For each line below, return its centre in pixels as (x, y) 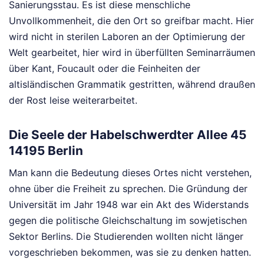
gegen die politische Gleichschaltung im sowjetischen (128, 220)
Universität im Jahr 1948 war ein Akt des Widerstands (129, 204)
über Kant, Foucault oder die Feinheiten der (105, 68)
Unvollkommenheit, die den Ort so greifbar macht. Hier (131, 20)
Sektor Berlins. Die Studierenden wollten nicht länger (126, 236)
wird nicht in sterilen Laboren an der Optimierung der (127, 36)
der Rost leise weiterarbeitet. (73, 100)
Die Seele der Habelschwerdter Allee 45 (128, 135)
